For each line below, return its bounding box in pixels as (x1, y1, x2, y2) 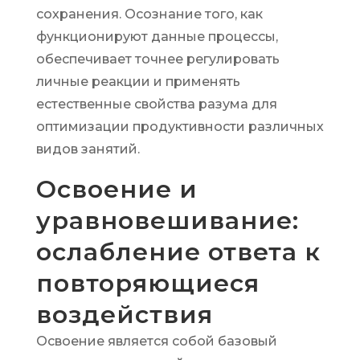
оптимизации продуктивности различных (35, 119, 324, 134)
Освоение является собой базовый (35, 333, 277, 349)
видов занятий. (35, 141, 140, 157)
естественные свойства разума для (35, 96, 277, 112)
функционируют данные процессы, (35, 29, 278, 44)
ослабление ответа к (35, 237, 321, 267)
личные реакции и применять (35, 74, 240, 89)
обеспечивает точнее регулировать (35, 51, 280, 67)
